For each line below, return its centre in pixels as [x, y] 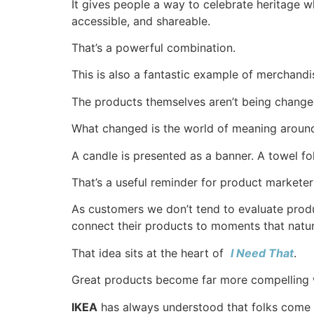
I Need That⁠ [262, 253]
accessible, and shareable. [141, 21]
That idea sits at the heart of [151, 253]
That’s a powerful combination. [153, 48]
